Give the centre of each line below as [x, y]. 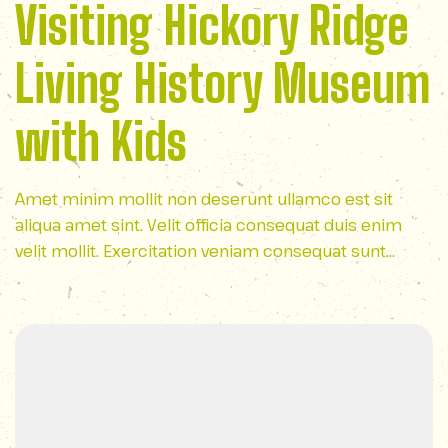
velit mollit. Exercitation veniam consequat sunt [200, 251]
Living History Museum [223, 84]
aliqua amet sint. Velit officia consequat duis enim [208, 225]
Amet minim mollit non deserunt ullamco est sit [204, 199]
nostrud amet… [73, 277]
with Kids [101, 142]
